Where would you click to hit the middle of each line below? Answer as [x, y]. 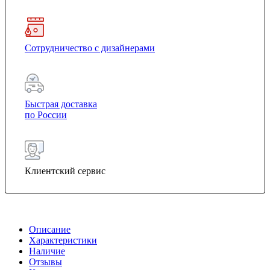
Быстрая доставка [61, 104]
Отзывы [46, 262]
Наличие [47, 251]
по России [46, 115]
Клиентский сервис [65, 171]
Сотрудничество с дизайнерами [90, 48]
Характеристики [63, 240]
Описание [50, 229]
